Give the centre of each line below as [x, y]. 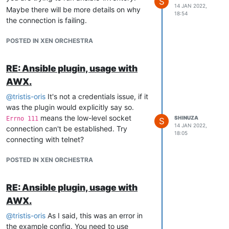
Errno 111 [22, 118]
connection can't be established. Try [67, 128]
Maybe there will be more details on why [73, 9]
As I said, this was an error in [94, 215]
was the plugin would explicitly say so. [70, 107]
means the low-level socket [85, 118]
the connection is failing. [47, 20]
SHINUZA [186, 118]
